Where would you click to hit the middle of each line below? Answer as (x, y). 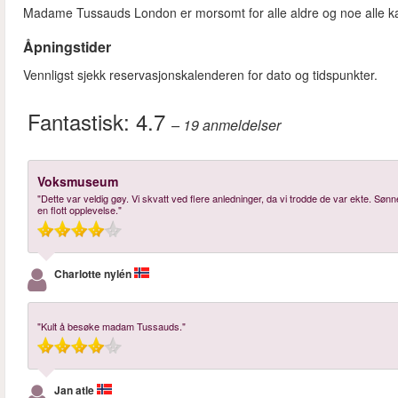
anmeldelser (242, 125)
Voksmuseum (78, 182)
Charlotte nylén (94, 274)
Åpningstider (67, 47)
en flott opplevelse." (80, 210)
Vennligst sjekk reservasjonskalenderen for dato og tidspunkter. (200, 75)
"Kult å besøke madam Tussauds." (111, 326)
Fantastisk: (82, 122)
